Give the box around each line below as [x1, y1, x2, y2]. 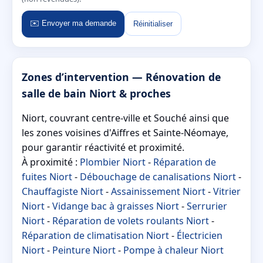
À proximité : [22, 155, 80, 168]
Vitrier [213, 184, 241, 198]
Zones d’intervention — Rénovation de [22, 69, 221, 84]
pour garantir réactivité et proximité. [22, 140, 184, 154]
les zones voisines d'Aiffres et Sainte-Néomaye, [22, 126, 228, 139]
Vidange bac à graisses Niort [52, 199, 179, 213]
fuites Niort [22, 170, 72, 183]
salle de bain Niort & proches [22, 86, 171, 100]
